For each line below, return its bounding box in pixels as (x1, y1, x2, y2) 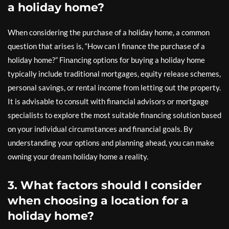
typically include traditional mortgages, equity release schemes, (8, 69, 221, 79)
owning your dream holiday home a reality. (8, 152, 148, 162)
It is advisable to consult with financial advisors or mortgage (8, 97, 209, 106)
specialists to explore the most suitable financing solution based (8, 110, 221, 120)
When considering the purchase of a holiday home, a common (8, 28, 210, 37)
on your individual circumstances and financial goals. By (8, 124, 193, 134)
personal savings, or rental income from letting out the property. (8, 83, 221, 93)
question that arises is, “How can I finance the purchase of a (8, 41, 205, 51)
